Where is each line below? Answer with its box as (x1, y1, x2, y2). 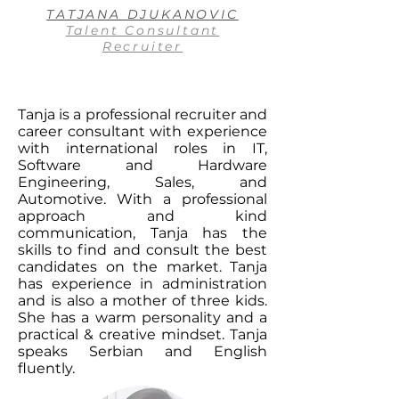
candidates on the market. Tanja (18, 258, 267, 275)
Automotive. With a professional (18, 191, 267, 208)
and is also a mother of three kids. (18, 292, 267, 309)
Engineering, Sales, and (18, 174, 267, 191)
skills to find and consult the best (18, 241, 267, 258)
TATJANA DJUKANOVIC (46, 6, 239, 22)
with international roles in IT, (18, 140, 267, 157)
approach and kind (18, 208, 267, 224)
